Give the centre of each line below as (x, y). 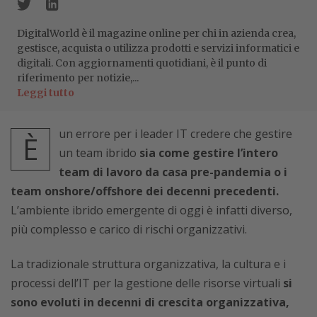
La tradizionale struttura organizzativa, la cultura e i (148, 264)
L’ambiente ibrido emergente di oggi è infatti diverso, (151, 210)
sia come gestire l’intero (209, 153)
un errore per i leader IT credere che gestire (175, 134)
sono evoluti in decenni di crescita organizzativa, (150, 302)
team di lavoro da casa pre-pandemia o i (173, 172)
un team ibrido (99, 153)
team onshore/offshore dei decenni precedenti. (145, 191)
